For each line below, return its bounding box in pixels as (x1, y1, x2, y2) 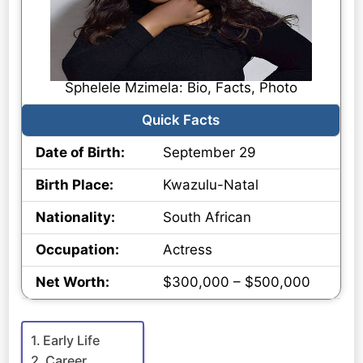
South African (163, 209, 252, 226)
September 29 (163, 144, 257, 161)
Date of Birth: (36, 144, 126, 161)
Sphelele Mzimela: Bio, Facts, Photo (65, 79, 298, 96)
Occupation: (36, 241, 120, 258)
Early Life (43, 331, 100, 348)
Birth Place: (36, 177, 114, 194)
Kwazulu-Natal (163, 177, 259, 194)
